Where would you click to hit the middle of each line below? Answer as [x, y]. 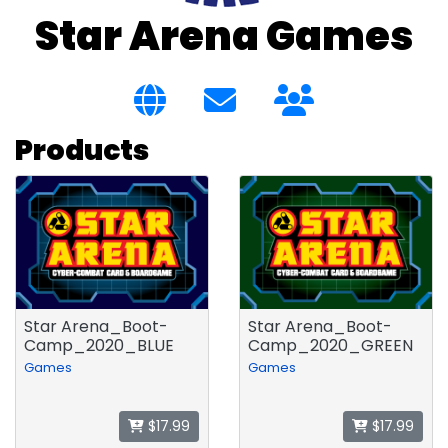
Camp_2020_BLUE [99, 346]
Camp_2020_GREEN [330, 346]
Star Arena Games [224, 36]
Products [82, 150]
